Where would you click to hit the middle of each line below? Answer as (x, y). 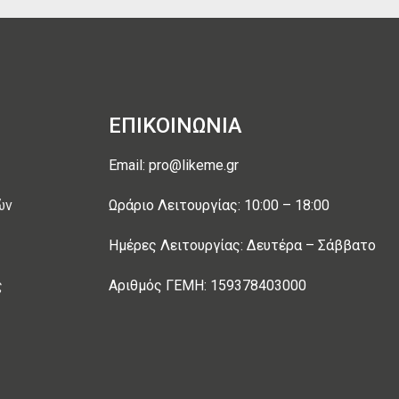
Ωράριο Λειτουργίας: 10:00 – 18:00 (219, 205)
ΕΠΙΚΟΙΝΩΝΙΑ (175, 126)
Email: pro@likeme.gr (174, 165)
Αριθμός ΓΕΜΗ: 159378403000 (208, 285)
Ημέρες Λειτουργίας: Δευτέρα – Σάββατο (242, 245)
